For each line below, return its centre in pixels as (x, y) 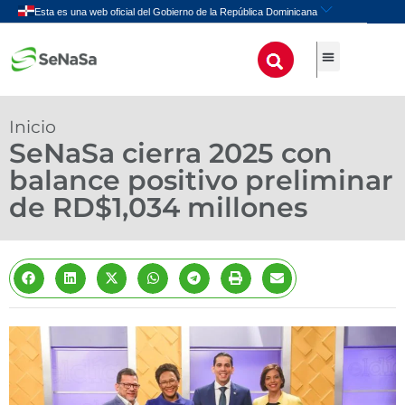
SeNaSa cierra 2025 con (171, 153)
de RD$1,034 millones (158, 207)
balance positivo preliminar (201, 180)
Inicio (33, 127)
